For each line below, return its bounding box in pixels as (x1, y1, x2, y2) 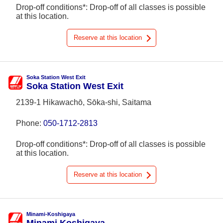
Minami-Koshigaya (26, 211, 75, 217)
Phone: (16, 119, 43, 127)
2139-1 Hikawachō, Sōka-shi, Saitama (16, 98, 151, 107)
